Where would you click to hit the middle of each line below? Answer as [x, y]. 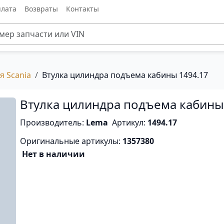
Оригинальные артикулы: [71, 141]
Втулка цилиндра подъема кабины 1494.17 [125, 75]
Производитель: [53, 122]
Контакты [82, 8]
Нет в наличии [54, 154]
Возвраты [41, 8]
